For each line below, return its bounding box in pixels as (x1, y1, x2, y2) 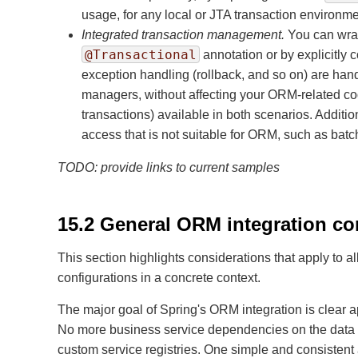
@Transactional (85, 47, 197, 62)
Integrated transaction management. (82, 28, 284, 42)
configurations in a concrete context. (58, 271, 261, 284)
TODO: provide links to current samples (58, 161, 280, 174)
